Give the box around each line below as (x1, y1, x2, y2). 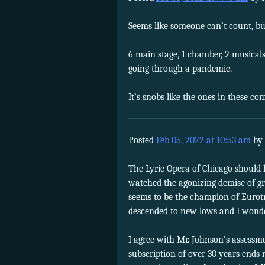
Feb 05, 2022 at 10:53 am (156, 134, 251, 146)
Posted (128, 134, 156, 146)
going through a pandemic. (128, 63, 232, 74)
